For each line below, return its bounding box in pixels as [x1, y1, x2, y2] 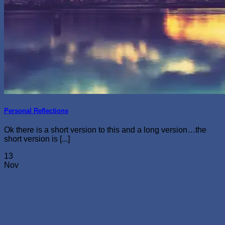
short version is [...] [4, 135, 70, 144]
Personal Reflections [4, 107, 68, 115]
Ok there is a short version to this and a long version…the [4, 126, 206, 135]
